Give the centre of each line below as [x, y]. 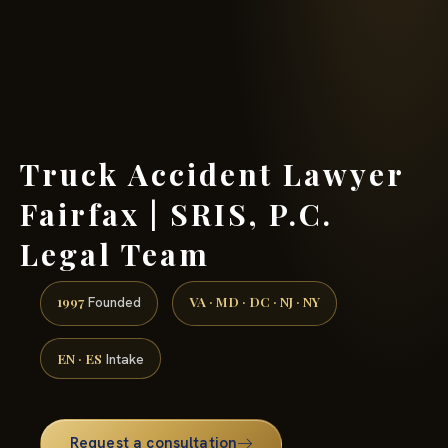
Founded [112, 302]
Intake [123, 358]
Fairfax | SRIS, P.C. [176, 213]
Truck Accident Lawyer [212, 173]
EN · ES [79, 357]
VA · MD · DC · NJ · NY [254, 301]
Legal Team [115, 253]
